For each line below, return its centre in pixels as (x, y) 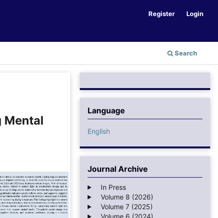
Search (185, 53)
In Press (110, 187)
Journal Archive (118, 169)
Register (162, 13)
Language (106, 110)
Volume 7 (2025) (124, 206)
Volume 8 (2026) (124, 197)
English (99, 131)
